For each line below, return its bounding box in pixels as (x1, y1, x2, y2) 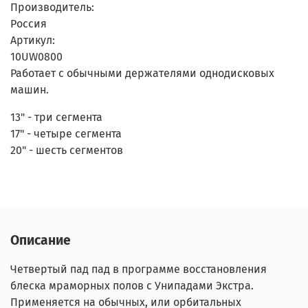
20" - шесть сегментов (10, 143, 123, 157)
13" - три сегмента (10, 110, 102, 124)
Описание (10, 232, 71, 249)
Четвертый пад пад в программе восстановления (10, 263, 267, 276)
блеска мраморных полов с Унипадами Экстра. (10, 279, 254, 293)
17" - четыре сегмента (10, 126, 122, 140)
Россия (10, 16, 47, 30)
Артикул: (10, 33, 55, 47)
